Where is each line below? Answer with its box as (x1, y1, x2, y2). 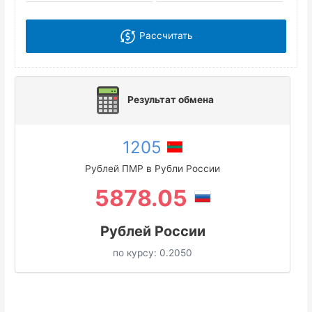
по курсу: (113, 247, 159, 258)
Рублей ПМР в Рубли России (85, 162, 220, 174)
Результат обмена (127, 93, 214, 105)
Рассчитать (136, 30, 193, 42)
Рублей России (100, 222, 205, 240)
